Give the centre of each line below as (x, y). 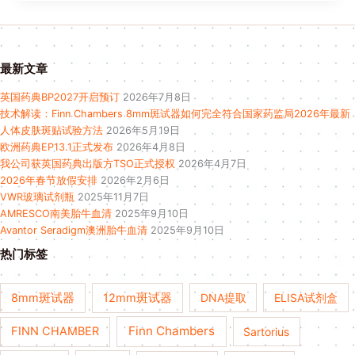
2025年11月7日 (113, 197)
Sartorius (267, 331)
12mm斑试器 (138, 298)
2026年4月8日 (151, 147)
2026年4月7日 (212, 164)
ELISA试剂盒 (305, 297)
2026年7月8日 (157, 97)
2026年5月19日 (143, 131)
